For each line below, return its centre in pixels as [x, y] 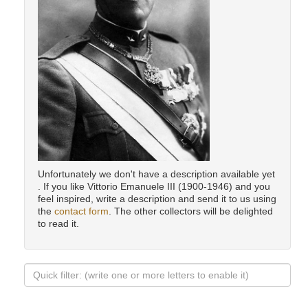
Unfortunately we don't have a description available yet [156, 174]
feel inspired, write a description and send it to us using [157, 199]
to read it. [58, 224]
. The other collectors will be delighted [191, 211]
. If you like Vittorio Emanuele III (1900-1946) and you [154, 187]
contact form [81, 211]
